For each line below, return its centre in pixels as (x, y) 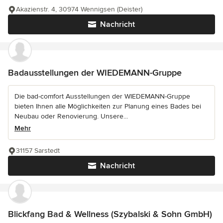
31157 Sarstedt (38, 150)
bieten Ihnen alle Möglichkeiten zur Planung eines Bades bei (108, 106)
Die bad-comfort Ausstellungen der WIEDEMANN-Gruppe (102, 96)
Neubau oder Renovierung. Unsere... (71, 116)
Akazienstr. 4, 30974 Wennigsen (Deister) (79, 9)
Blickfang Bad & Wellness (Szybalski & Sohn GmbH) (110, 214)
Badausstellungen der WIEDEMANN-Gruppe (95, 72)
